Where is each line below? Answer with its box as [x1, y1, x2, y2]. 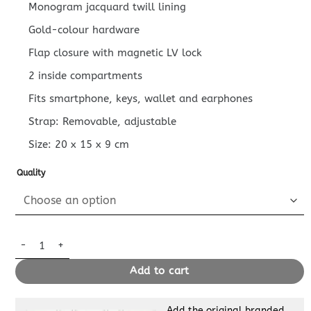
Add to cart [130, 265, 190, 278]
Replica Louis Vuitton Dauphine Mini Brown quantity [14, 233, 255, 245]
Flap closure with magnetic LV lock [28, 46, 203, 59]
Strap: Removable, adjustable [28, 115, 177, 128]
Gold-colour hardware [28, 23, 140, 36]
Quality [16, 168, 45, 178]
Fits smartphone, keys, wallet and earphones [28, 92, 253, 105]
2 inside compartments [28, 69, 143, 82]
